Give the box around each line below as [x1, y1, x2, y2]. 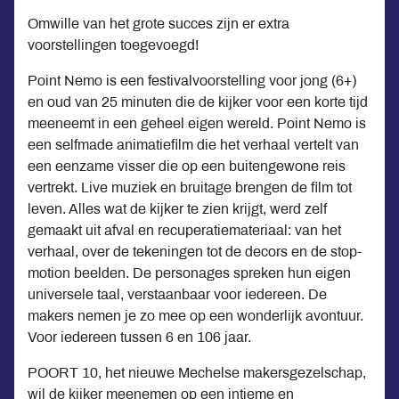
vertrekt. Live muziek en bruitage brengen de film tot [28, 179, 352, 195]
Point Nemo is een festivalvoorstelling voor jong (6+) [28, 72, 356, 88]
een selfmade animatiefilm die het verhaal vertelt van [28, 136, 359, 152]
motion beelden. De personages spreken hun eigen [28, 265, 351, 281]
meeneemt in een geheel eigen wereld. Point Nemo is [28, 115, 366, 131]
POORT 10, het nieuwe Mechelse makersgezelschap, [28, 364, 366, 380]
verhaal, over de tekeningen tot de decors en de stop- [28, 243, 362, 259]
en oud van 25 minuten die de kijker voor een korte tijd [28, 94, 368, 110]
